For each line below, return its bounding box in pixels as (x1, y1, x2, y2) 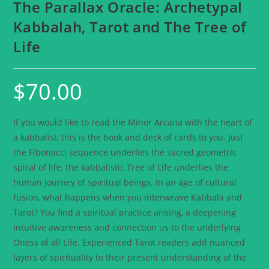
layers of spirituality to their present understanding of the (13, 252, 247, 264)
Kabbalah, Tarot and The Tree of (13, 17, 247, 37)
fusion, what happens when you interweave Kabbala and (13, 192, 243, 204)
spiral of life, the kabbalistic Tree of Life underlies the (13, 162, 229, 174)
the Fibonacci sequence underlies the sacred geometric (13, 147, 237, 159)
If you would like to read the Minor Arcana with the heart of (13, 116, 253, 128)
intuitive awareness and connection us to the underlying (13, 222, 241, 234)
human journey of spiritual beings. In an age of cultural (13, 177, 237, 189)
